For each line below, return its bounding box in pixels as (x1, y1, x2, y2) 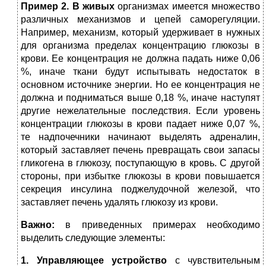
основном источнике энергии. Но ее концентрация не (21, 80, 260, 90)
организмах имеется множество (115, 1, 260, 12)
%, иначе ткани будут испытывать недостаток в (21, 66, 260, 77)
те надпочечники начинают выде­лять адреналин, (21, 132, 260, 142)
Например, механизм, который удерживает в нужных (21, 27, 260, 38)
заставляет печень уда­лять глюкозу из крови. (21, 197, 218, 208)
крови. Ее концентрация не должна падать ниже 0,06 (21, 53, 260, 64)
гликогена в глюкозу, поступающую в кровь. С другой (21, 158, 260, 169)
